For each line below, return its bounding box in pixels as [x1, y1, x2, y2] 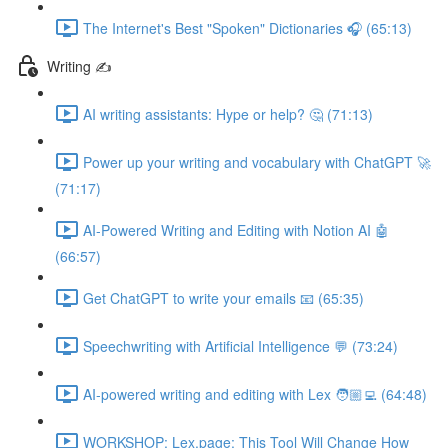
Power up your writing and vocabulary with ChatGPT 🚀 [83, 151, 431, 172]
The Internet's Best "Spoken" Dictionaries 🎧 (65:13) [83, 17, 412, 38]
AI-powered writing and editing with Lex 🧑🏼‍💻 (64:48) [83, 383, 427, 404]
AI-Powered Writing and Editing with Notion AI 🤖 [83, 219, 389, 240]
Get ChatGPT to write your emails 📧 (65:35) [83, 287, 364, 308]
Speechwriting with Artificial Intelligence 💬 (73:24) [83, 335, 398, 356]
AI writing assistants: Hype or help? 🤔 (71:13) [83, 103, 373, 124]
